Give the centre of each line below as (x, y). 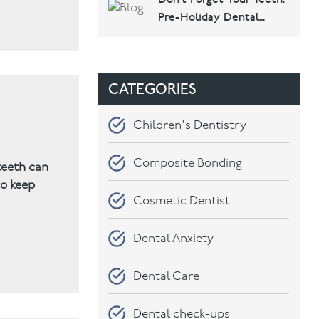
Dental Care (167, 276)
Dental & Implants (192, 12)
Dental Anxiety (174, 239)
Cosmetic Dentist (182, 201)
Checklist (183, 35)
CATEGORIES (153, 89)
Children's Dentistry (190, 125)
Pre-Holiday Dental (209, 17)
